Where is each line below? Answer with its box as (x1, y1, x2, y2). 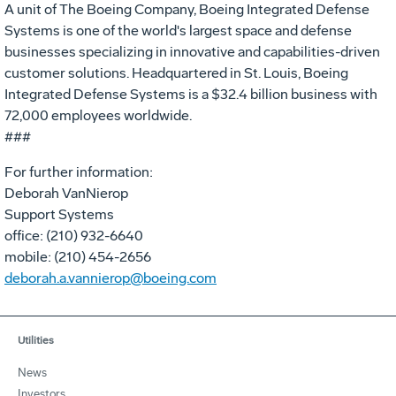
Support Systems (4, 205, 114, 223)
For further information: (4, 163, 153, 180)
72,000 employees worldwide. (4, 106, 192, 124)
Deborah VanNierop (4, 184, 128, 202)
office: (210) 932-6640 (4, 226, 143, 244)
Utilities (18, 333, 54, 346)
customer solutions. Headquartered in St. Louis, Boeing (4, 64, 348, 81)
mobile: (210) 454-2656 (4, 247, 151, 265)
